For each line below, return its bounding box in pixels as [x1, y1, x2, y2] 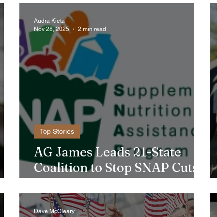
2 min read [78, 25, 106, 32]
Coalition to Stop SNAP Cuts [34, 160, 198, 175]
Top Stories [40, 127, 74, 135]
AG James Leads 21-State [34, 144, 181, 160]
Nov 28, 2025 [34, 25, 69, 32]
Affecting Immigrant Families [34, 175, 208, 191]
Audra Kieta [34, 17, 65, 24]
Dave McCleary [34, 208, 75, 215]
